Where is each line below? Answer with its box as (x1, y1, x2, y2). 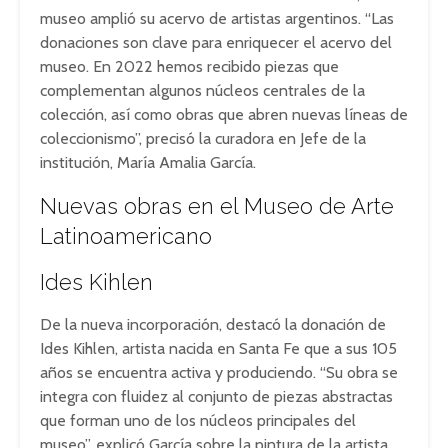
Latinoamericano (40, 223, 212, 249)
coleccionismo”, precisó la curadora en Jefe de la (40, 129, 366, 148)
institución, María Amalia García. (40, 153, 256, 172)
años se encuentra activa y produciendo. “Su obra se (40, 363, 398, 382)
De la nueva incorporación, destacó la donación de (40, 315, 386, 334)
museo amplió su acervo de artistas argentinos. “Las (40, 9, 394, 28)
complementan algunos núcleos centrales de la (40, 81, 365, 100)
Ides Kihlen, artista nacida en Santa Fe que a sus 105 (40, 339, 397, 358)
